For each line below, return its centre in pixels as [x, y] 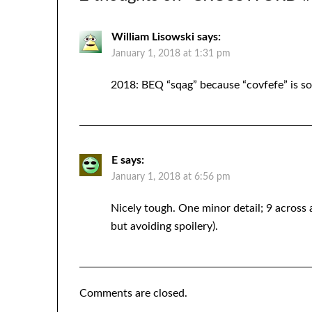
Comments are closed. [134, 294]
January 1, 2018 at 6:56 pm [171, 177]
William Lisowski [153, 37]
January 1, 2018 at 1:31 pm [171, 54]
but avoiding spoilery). [165, 227]
